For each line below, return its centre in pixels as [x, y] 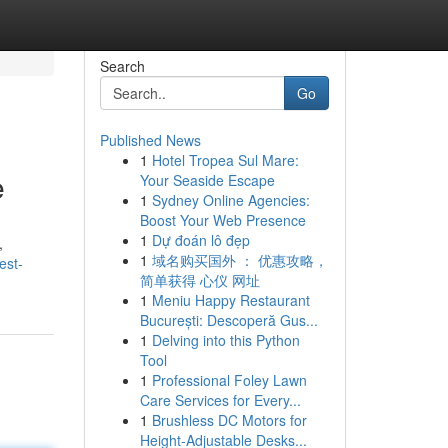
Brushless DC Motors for [229, 420]
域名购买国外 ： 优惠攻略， [239, 260]
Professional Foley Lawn [229, 380]
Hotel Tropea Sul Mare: [225, 160]
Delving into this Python [225, 340]
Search [122, 66]
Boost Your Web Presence [222, 220]
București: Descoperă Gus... [228, 320]
